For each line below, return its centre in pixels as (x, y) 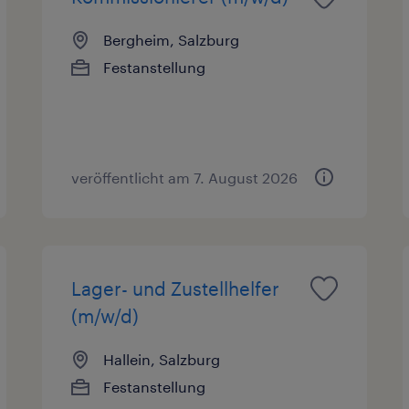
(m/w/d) (105, 315)
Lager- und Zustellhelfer (176, 288)
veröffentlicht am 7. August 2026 (185, 177)
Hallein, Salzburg (162, 359)
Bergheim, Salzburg (172, 39)
